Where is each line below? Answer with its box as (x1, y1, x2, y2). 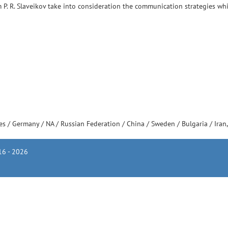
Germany (12, 119, 41, 128)
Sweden (151, 119, 177, 128)
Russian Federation (61, 119, 122, 128)
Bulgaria (182, 119, 210, 128)
